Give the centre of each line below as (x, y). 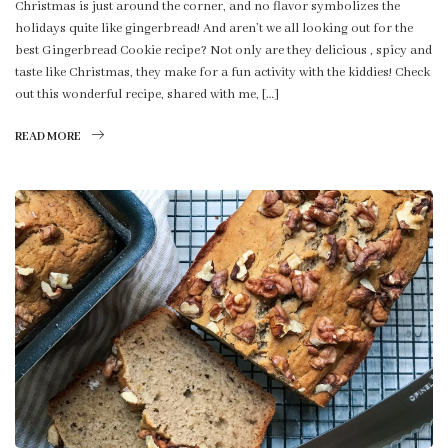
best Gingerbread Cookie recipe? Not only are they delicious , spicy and (223, 50)
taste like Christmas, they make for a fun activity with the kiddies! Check (222, 72)
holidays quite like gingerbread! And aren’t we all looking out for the (214, 28)
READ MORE (48, 136)
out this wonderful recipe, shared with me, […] (147, 94)
